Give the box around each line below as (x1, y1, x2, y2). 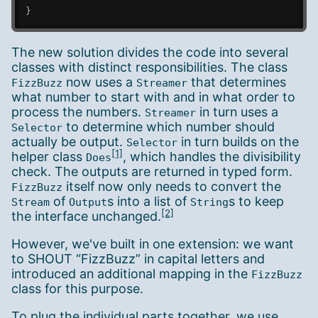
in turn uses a (196, 104, 278, 120)
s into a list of (107, 194, 190, 209)
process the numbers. (11, 104, 145, 120)
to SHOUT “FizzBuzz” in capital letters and (11, 251, 265, 267)
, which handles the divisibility (123, 149, 301, 165)
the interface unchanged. (11, 209, 161, 224)
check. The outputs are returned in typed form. (11, 164, 292, 180)
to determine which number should (62, 119, 275, 135)
